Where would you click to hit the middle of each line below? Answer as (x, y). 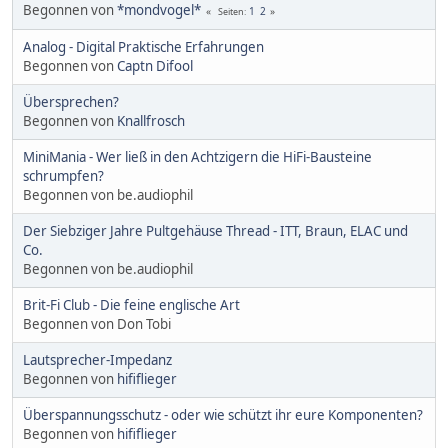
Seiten (231, 11)
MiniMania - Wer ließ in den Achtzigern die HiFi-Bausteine (197, 156)
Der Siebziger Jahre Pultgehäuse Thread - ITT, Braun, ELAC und (215, 230)
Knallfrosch (151, 120)
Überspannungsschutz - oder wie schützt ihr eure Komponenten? (223, 414)
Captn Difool (155, 65)
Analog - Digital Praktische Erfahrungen (143, 46)
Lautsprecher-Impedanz (97, 359)
